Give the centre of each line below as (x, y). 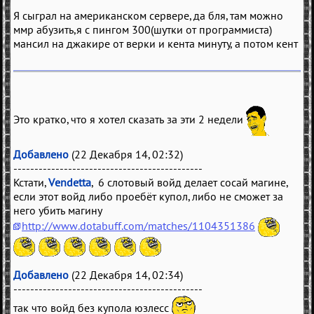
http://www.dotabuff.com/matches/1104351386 (138, 225)
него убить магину (58, 210)
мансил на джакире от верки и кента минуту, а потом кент (156, 43)
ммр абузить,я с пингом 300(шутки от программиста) (143, 29)
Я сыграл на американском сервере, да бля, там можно (148, 15)
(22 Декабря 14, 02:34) (126, 274)
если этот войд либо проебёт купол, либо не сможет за (148, 196)
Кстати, (31, 182)
